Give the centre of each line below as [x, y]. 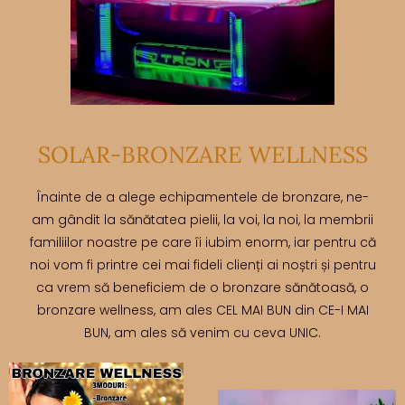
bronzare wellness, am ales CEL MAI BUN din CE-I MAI [202, 311]
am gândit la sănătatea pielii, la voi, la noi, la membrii [202, 220]
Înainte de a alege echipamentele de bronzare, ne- [202, 198]
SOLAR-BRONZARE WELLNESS [202, 155]
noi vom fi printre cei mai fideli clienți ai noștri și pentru [202, 265]
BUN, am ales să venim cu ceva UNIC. [202, 333]
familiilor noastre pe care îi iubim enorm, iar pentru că [202, 243]
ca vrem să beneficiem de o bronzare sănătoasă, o [202, 288]
